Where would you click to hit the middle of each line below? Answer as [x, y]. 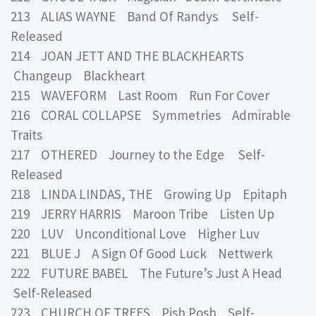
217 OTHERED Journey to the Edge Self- [138, 154]
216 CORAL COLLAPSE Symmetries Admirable [151, 115]
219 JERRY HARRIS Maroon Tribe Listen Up [142, 213]
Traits [26, 134]
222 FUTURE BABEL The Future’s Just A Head [151, 273]
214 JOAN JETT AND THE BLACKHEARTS [130, 55]
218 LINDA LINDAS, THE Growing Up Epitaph [149, 194]
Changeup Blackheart [78, 75]
